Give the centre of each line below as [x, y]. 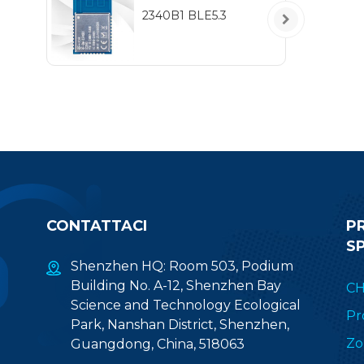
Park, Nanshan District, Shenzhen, [180, 324]
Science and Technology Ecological [186, 305]
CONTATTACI [97, 225]
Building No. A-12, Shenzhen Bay [176, 285]
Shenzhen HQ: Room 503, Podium [182, 266]
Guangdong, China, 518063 [158, 344]
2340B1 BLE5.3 [184, 15]
